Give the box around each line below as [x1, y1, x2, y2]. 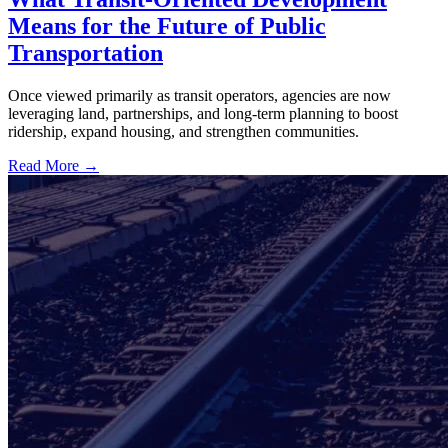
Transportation [8, 39, 163, 66]
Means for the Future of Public [8, 12, 326, 39]
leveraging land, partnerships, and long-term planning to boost [8, 104, 398, 122]
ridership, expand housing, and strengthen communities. [8, 122, 359, 140]
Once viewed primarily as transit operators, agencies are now [8, 86, 391, 104]
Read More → [8, 156, 99, 174]
